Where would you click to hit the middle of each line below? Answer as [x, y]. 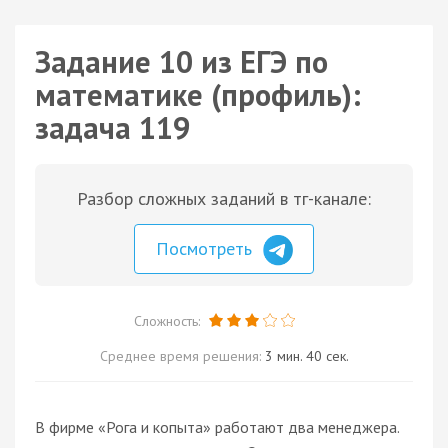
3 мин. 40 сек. [306, 355]
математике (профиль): [198, 94]
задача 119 [112, 127]
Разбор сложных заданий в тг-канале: [224, 198]
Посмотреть [206, 248]
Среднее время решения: [182, 355]
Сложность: [168, 320]
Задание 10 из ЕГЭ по [181, 61]
